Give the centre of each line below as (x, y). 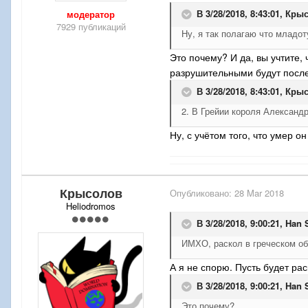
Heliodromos (91, 206)
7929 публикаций (91, 27)
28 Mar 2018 (259, 193)
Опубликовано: (202, 193)
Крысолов (91, 194)
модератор (91, 14)
